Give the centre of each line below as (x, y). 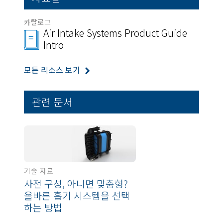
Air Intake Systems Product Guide (115, 33)
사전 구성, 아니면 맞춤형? (76, 183)
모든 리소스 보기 (52, 70)
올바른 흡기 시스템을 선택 (77, 195)
